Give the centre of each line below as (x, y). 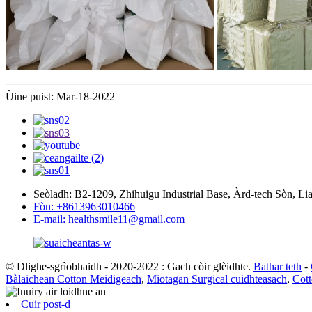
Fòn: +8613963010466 (84, 206)
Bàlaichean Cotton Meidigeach (73, 279)
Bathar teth (278, 266)
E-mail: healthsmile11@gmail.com (109, 219)
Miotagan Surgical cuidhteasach (217, 279)
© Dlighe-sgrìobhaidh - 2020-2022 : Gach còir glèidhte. (128, 266)
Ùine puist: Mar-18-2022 (60, 96)
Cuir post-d (46, 304)
